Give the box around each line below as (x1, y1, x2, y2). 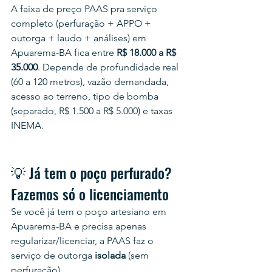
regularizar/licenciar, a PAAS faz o (11, 235, 156, 246)
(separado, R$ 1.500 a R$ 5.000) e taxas (11, 105, 175, 117)
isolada (95, 250, 126, 261)
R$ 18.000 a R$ (117, 47, 178, 58)
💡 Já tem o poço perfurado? (11, 161, 175, 183)
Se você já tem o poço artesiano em (11, 206, 169, 217)
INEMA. (11, 120, 44, 131)
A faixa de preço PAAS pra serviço (11, 3, 160, 15)
